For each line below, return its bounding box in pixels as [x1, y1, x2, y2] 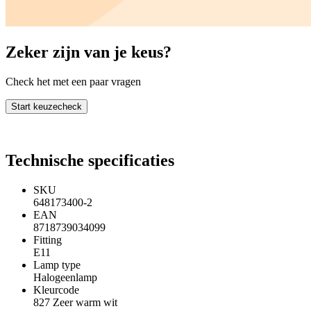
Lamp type [33, 258, 81, 271]
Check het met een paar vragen [6, 75, 141, 87]
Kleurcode [33, 283, 79, 296]
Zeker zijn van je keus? [6, 42, 171, 61]
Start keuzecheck [11, 101, 82, 112]
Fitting [33, 233, 62, 246]
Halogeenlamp [33, 271, 97, 283]
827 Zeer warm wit [33, 296, 117, 308]
